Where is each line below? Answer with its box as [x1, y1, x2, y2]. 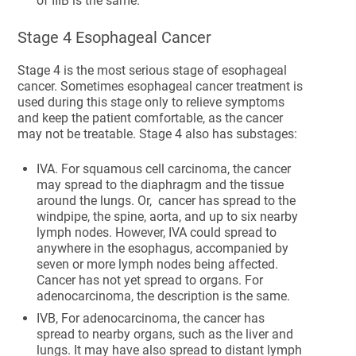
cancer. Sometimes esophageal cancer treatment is [17, 79, 304, 94]
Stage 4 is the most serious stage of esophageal [17, 63, 288, 78]
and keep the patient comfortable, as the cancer [17, 110, 284, 126]
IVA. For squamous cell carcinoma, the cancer [37, 161, 292, 176]
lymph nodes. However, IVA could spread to [37, 225, 277, 240]
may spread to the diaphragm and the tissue [37, 177, 284, 192]
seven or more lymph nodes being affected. [37, 257, 279, 272]
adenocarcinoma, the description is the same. [37, 288, 294, 304]
